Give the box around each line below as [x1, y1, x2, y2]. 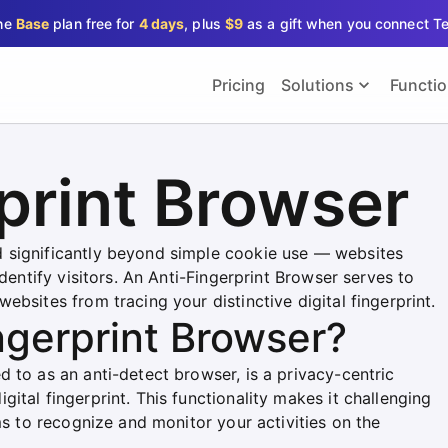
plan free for [49, 14, 139, 32]
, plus [184, 14, 225, 32]
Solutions [281, 75, 354, 95]
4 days [138, 14, 185, 32]
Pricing [212, 75, 265, 95]
